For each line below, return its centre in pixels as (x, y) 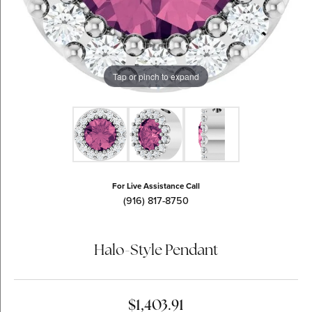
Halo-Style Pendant (156, 251)
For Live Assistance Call (156, 186)
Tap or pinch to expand (156, 76)
